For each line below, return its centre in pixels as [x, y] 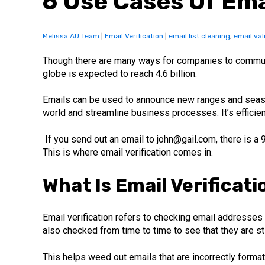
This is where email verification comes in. [128, 152]
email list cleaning [199, 36]
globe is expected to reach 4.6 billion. [120, 73]
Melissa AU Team [71, 36]
